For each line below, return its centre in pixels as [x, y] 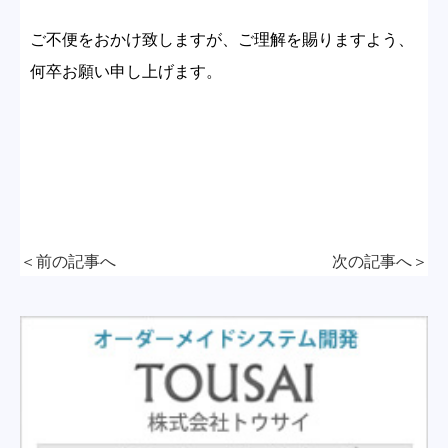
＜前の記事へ [68, 261]
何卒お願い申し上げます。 [126, 71]
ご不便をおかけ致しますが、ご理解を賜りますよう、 [222, 39]
